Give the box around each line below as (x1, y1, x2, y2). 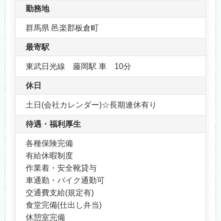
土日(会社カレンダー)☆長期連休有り (26, 100, 157, 109)
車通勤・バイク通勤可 (26, 176, 105, 184)
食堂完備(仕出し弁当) (26, 200, 102, 209)
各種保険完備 (26, 139, 73, 147)
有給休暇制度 (26, 151, 73, 160)
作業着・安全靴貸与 (26, 163, 97, 172)
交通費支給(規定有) (26, 188, 94, 197)
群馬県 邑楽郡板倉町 (26, 23, 99, 32)
